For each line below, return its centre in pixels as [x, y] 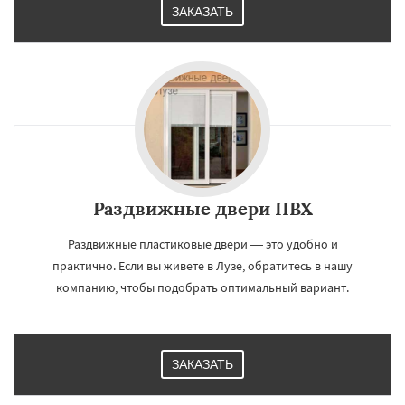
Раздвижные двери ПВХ [202, 208]
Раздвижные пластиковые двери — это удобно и [202, 244]
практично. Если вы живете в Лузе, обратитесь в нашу [202, 266]
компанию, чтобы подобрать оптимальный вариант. [202, 287]
